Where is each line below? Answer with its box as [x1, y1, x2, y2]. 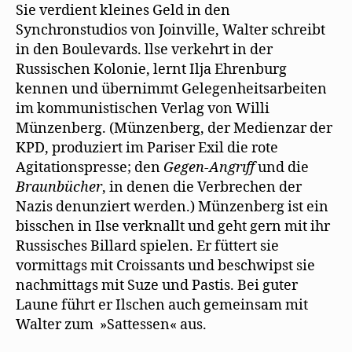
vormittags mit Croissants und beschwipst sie [16, 256, 315, 275]
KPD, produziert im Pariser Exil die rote [16, 138, 278, 157]
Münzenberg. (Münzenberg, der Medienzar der [16, 119, 332, 137]
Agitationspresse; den [16, 158, 163, 177]
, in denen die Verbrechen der [102, 178, 302, 196]
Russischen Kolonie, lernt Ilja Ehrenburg [16, 60, 287, 79]
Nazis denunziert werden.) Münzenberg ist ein [16, 197, 328, 216]
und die [258, 158, 309, 177]
